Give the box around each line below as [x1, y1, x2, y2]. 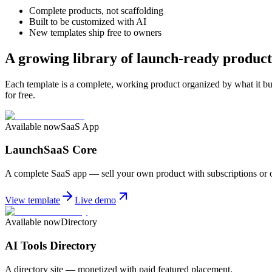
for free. [5, 89, 35, 100]
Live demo [75, 195, 116, 206]
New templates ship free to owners [29, 27, 161, 38]
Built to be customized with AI [29, 16, 146, 27]
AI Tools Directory [5, 239, 97, 252]
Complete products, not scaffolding [29, 5, 163, 16]
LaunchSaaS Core [5, 143, 97, 157]
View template [5, 195, 60, 206]
